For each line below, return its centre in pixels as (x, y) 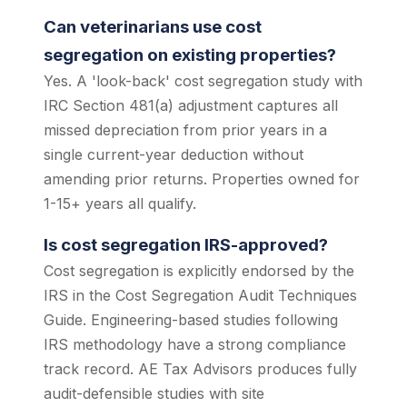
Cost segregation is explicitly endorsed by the (199, 271)
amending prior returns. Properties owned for (202, 179)
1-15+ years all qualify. (120, 203)
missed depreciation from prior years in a (185, 130)
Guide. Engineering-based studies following (191, 320)
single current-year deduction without (174, 154)
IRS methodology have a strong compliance (195, 344)
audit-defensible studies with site (154, 393)
